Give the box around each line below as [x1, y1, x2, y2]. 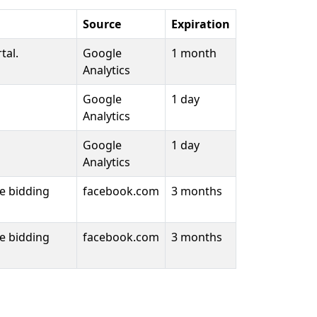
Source [83, 16, 121, 32]
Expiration [171, 16, 230, 32]
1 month [171, 45, 217, 61]
